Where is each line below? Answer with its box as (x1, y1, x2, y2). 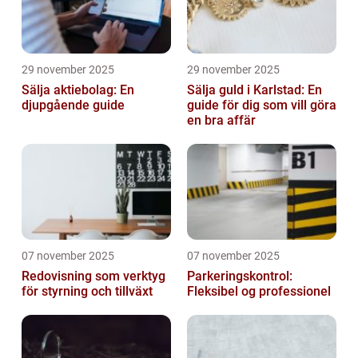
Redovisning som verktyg (22, 268, 165, 284)
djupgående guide (22, 97, 125, 113)
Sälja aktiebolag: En (22, 82, 134, 98)
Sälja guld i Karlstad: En (187, 82, 322, 98)
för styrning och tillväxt (22, 284, 153, 300)
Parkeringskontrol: (187, 268, 292, 284)
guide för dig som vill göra (187, 97, 336, 113)
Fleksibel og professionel (187, 284, 331, 300)
